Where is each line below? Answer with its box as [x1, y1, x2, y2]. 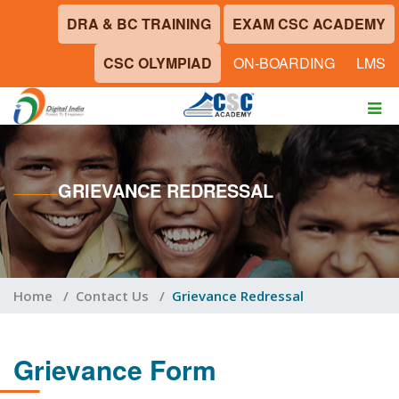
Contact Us [76, 287, 149, 305]
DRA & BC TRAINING [67, 13, 211, 34]
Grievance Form [13, 350, 216, 388]
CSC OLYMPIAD [103, 53, 212, 73]
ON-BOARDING [233, 53, 335, 73]
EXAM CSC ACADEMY [232, 13, 386, 34]
